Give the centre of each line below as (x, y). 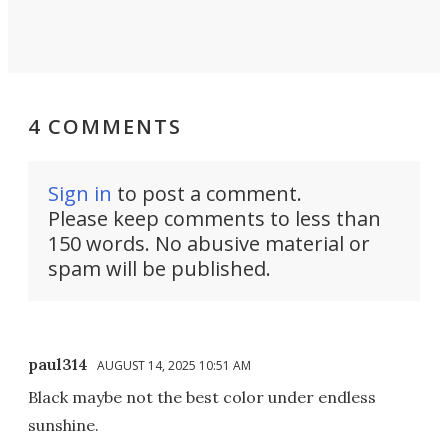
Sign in (80, 193)
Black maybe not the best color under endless (202, 396)
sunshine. (63, 424)
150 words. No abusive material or (209, 243)
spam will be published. (159, 268)
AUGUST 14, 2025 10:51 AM (174, 365)
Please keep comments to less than (214, 218)
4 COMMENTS (105, 126)
